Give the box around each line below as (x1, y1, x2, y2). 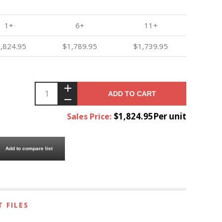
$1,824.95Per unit (114, 110, 186, 122)
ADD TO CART (108, 89, 156, 98)
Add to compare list (5, 146, 53, 152)
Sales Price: (67, 111, 111, 122)
